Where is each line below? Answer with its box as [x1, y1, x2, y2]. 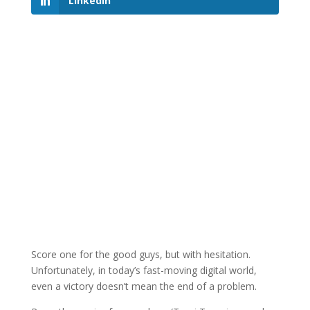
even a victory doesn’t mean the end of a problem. [30, 280, 257, 293]
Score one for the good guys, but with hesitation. [30, 248, 250, 262]
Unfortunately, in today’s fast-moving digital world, [30, 264, 257, 277]
